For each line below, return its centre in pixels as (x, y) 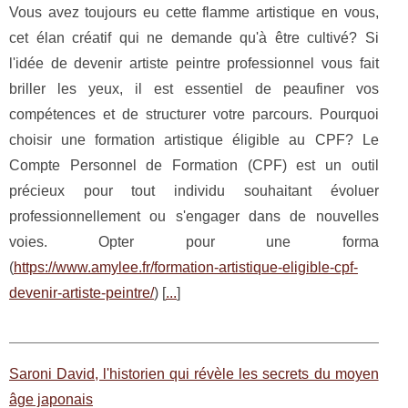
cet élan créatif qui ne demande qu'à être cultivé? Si (194, 38)
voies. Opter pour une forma (194, 242)
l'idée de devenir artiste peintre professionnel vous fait (194, 63)
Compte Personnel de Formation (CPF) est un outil (194, 165)
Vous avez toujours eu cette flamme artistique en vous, (194, 12)
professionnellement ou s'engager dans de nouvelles (194, 216)
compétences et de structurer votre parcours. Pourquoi (194, 114)
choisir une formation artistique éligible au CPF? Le (194, 140)
